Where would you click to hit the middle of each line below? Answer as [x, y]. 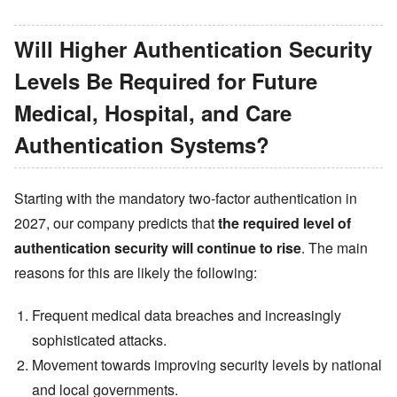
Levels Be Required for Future [166, 80]
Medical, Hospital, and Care [153, 112]
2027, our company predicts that [114, 222]
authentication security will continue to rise [158, 247]
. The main [335, 247]
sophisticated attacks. [99, 339]
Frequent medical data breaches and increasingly [187, 315]
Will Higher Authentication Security [193, 48]
